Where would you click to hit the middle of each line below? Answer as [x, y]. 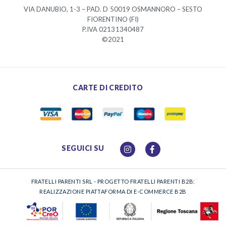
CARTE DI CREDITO [108, 87]
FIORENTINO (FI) [113, 19]
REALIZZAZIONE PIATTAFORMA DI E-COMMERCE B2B [113, 191]
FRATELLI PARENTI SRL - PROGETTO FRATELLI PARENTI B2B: [113, 181]
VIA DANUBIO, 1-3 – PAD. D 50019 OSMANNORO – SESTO [113, 9]
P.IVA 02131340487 [113, 29]
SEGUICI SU [83, 148]
